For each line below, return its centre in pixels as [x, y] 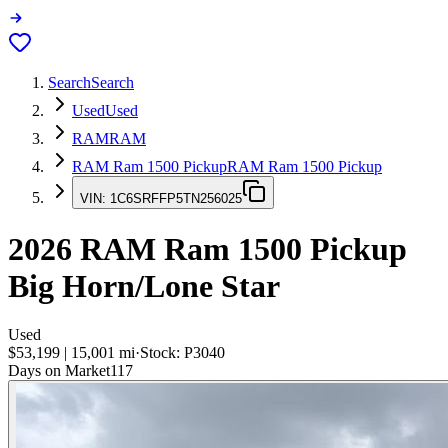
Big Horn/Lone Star [144, 285]
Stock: [162, 353]
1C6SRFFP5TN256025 [176, 199]
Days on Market [59, 371]
